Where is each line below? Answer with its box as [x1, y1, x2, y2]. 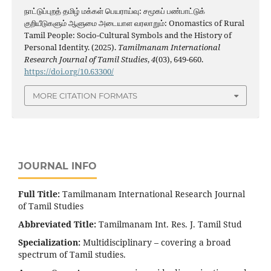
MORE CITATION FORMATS [33, 90, 137, 100]
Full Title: [18, 188, 60, 200]
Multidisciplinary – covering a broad [80, 237, 231, 249]
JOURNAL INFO [18, 160, 97, 172]
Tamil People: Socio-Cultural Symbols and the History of [24, 29, 232, 41]
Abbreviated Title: [18, 218, 96, 230]
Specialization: [18, 237, 80, 249]
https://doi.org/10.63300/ [24, 65, 114, 77]
